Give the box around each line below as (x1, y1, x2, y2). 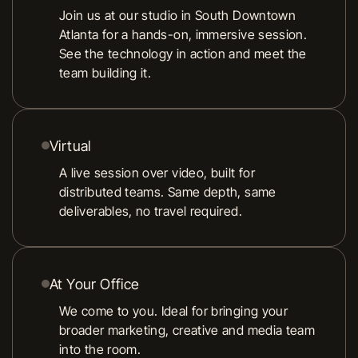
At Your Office (50, 275, 140, 292)
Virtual (50, 137, 91, 154)
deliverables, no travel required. (59, 202, 242, 219)
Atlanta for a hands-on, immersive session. (59, 26, 308, 42)
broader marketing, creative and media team (59, 321, 316, 338)
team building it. (59, 64, 152, 81)
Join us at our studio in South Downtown (59, 6, 296, 23)
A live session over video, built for (59, 164, 255, 181)
